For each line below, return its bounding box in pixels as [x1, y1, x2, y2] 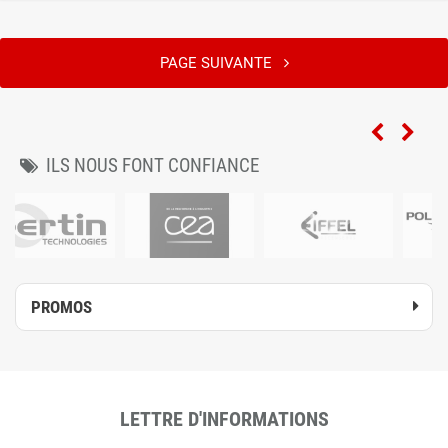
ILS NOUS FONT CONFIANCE [46, 154, 259, 177]
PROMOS [31, 297, 92, 317]
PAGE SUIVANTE [159, 54, 284, 72]
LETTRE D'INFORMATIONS [119, 407, 329, 431]
